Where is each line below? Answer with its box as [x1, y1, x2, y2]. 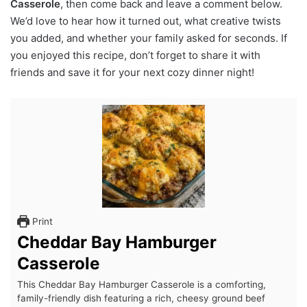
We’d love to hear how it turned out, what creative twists [10, 14, 281, 27]
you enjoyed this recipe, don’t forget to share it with [10, 48, 260, 62]
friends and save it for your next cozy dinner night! [10, 65, 254, 79]
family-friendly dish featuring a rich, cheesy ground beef [17, 292, 265, 304]
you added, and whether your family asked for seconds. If [10, 31, 287, 45]
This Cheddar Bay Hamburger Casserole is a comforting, [17, 278, 266, 290]
